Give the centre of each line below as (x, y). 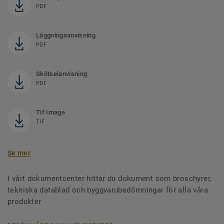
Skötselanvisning (62, 74)
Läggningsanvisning (66, 35)
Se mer (19, 153)
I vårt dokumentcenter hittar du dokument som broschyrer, (110, 179)
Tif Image (50, 112)
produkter (24, 202)
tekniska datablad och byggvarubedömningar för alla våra (108, 190)
